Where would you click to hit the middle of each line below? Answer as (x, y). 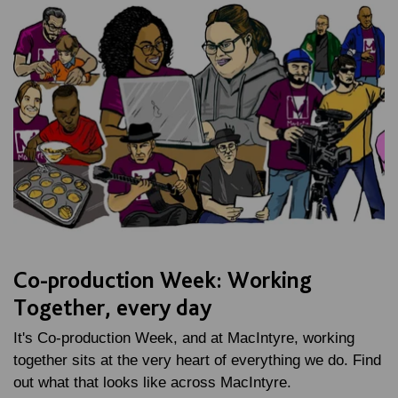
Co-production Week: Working (163, 279)
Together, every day (112, 306)
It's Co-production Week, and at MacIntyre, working (184, 338)
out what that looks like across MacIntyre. (152, 382)
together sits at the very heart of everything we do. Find (197, 360)
